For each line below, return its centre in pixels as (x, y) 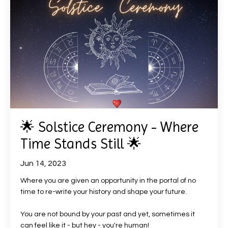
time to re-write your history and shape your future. (104, 192)
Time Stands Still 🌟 (81, 144)
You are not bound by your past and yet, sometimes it (108, 214)
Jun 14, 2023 (43, 163)
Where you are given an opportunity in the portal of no (108, 180)
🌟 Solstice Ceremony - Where (109, 127)
